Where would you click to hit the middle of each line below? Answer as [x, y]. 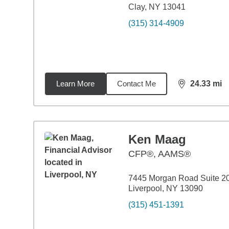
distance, [196, 88]
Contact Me [136, 84]
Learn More [75, 84]
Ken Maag [157, 139]
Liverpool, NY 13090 [165, 188]
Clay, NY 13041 [157, 7]
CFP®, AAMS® [159, 154]
